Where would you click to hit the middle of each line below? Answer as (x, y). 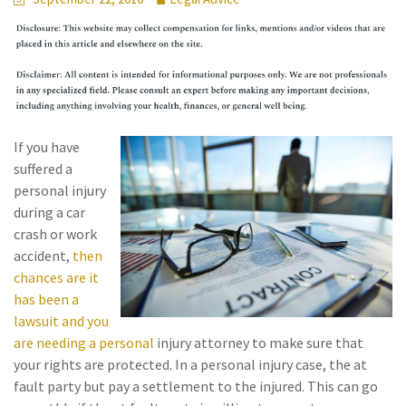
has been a (46, 299)
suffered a (43, 168)
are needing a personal (84, 342)
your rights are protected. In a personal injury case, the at (190, 364)
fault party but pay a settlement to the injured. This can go (196, 386)
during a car (49, 212)
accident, (43, 255)
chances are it (56, 277)
